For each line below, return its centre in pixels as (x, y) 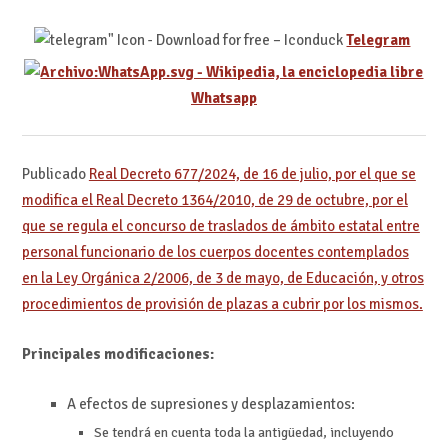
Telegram (378, 39)
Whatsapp (223, 97)
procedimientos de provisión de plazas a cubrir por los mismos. (222, 303)
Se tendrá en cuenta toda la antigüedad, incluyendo (244, 433)
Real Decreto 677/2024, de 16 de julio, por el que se (252, 173)
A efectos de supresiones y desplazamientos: (210, 404)
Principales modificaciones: (117, 354)
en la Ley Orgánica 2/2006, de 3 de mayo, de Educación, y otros (222, 277)
